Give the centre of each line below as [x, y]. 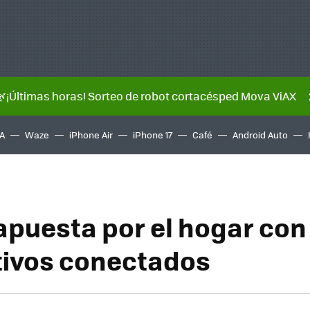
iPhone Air [91, 135]
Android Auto [260, 135]
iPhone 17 [153, 135]
